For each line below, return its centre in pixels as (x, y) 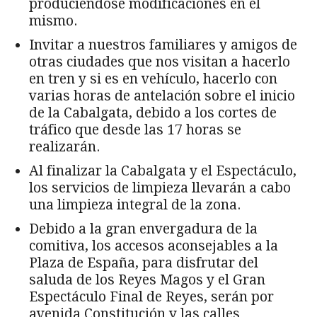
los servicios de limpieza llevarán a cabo (160, 188)
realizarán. (64, 146)
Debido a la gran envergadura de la (143, 229)
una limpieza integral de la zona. (135, 204)
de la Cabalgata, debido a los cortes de (153, 113)
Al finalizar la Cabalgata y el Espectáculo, (163, 171)
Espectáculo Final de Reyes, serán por (151, 296)
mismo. (53, 21)
